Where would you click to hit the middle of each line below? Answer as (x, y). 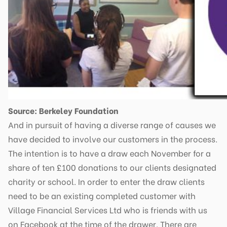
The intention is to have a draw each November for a (109, 153)
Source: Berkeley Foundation (63, 110)
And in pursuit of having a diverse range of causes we (112, 124)
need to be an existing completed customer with (102, 195)
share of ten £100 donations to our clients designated (112, 167)
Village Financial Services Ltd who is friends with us (108, 209)
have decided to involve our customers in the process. (113, 138)
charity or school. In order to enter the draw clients (106, 181)
